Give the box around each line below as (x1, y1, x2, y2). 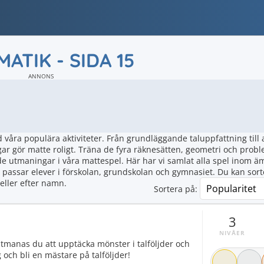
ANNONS (28, 72, 54, 80)
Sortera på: (154, 183, 197, 194)
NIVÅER (219, 229, 246, 237)
